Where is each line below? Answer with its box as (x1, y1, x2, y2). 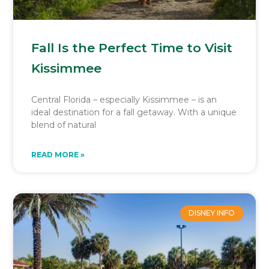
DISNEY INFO (189, 208, 235, 217)
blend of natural (31, 119, 97, 130)
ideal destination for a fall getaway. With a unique (31, 106, 237, 118)
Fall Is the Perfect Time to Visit (31, 40, 233, 55)
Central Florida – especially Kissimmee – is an (31, 94, 217, 105)
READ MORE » (31, 150, 85, 159)
